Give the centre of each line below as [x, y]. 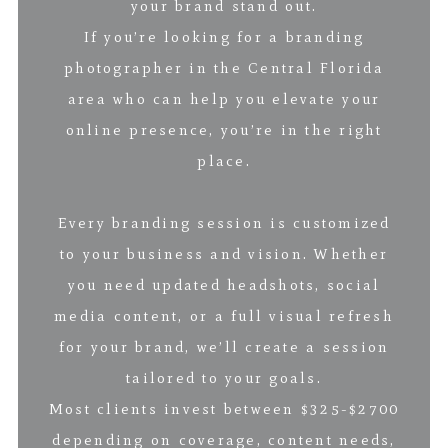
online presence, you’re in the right [224, 129]
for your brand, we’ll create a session [224, 346]
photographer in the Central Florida [224, 67]
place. [224, 160]
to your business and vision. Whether [224, 253]
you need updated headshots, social [224, 284]
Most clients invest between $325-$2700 [224, 408]
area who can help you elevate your [224, 98]
